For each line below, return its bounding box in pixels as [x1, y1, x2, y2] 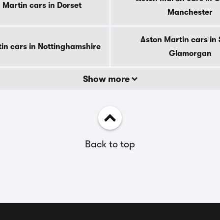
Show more [82, 74, 132, 84]
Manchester [167, 8, 213, 17]
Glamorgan [168, 49, 212, 58]
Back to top [85, 138, 135, 150]
